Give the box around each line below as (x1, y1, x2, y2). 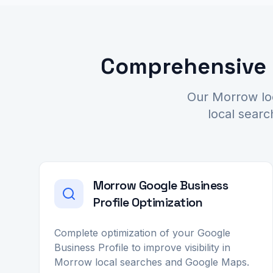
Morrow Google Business (93, 177, 228, 193)
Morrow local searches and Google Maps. (54, 256, 249, 268)
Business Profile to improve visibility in (54, 241, 230, 253)
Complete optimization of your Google (54, 227, 230, 239)
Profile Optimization (93, 194, 202, 210)
